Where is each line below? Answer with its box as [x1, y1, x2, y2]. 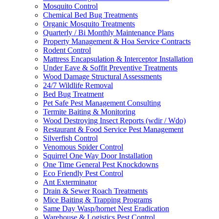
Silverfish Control [43, 133, 98, 142]
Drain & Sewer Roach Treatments [43, 186, 148, 195]
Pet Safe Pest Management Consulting [43, 98, 161, 107]
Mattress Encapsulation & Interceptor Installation [43, 54, 193, 63]
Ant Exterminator [43, 177, 97, 186]
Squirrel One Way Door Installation [43, 151, 153, 160]
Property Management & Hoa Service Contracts [43, 37, 191, 45]
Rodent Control [43, 45, 91, 54]
